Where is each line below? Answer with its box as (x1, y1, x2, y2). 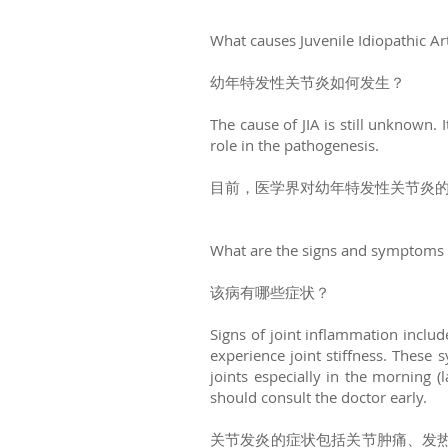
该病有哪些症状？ (210, 282, 330, 302)
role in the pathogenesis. (210, 135, 383, 155)
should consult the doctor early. (210, 387, 431, 407)
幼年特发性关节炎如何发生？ (210, 72, 405, 92)
